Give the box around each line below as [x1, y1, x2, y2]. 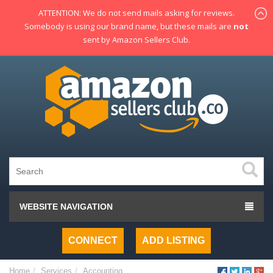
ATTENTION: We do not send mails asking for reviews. [38, 7, 235, 18]
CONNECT [68, 235, 118, 246]
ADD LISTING [142, 235, 205, 246]
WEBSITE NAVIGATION [19, 202, 113, 211]
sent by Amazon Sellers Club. [83, 34, 190, 45]
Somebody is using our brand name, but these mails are [24, 21, 233, 32]
